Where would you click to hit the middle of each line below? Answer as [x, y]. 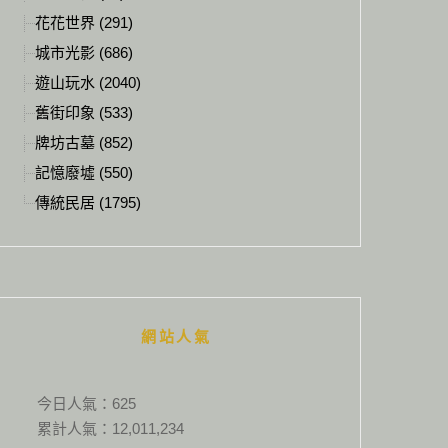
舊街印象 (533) [84, 112]
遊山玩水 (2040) [88, 82]
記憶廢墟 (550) [84, 172]
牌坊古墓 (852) [84, 142]
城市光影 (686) [84, 52]
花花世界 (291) [84, 22]
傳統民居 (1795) [88, 202]
